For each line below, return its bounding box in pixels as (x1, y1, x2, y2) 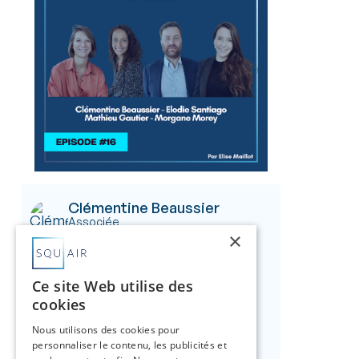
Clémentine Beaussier (68, 198, 220, 216)
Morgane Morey (68, 249, 175, 268)
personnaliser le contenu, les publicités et (32, 338, 227, 352)
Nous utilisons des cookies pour (32, 323, 180, 337)
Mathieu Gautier (68, 301, 180, 319)
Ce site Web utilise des (32, 276, 194, 296)
